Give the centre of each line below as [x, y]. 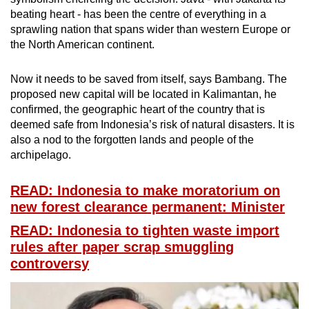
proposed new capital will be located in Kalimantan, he [143, 94]
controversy [50, 263]
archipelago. [41, 154]
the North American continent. [82, 44]
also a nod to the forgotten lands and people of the [132, 139]
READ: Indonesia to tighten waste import [145, 230]
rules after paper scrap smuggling [122, 247]
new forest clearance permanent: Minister [148, 207]
